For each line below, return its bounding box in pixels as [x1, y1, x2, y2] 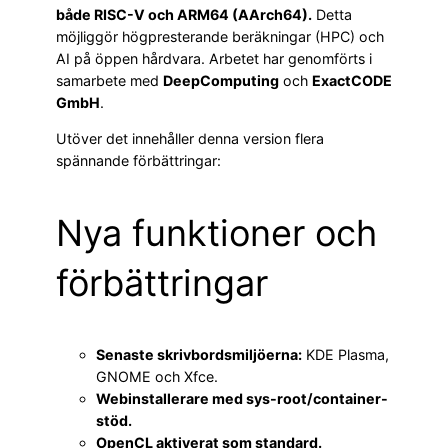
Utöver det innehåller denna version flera [56, 130, 324, 148]
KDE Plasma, [302, 346, 389, 364]
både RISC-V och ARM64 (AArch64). [56, 6, 312, 24]
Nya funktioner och [56, 211, 377, 256]
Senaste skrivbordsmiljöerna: [96, 346, 302, 364]
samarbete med [56, 72, 163, 90]
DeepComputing [163, 72, 279, 90]
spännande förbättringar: [56, 152, 221, 170]
